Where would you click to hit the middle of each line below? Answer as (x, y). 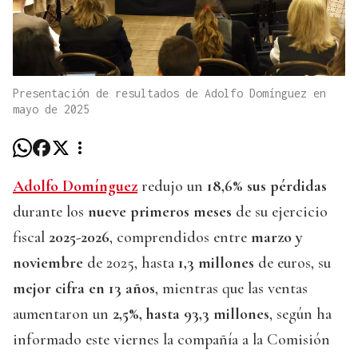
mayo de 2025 (51, 109)
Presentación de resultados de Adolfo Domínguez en (169, 93)
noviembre (48, 263)
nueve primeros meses (160, 212)
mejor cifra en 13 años (84, 289)
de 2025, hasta (129, 263)
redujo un (172, 187)
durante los (50, 212)
